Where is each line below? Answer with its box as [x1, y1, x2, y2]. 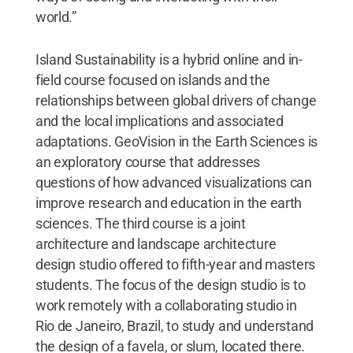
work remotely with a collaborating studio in [35, 296, 297, 314]
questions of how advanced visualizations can [35, 173, 312, 191]
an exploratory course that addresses [35, 153, 261, 170]
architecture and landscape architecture [35, 235, 277, 252]
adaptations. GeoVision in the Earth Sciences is [35, 132, 318, 150]
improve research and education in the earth [35, 194, 303, 211]
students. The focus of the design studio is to [35, 276, 306, 293]
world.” [35, 8, 76, 25]
